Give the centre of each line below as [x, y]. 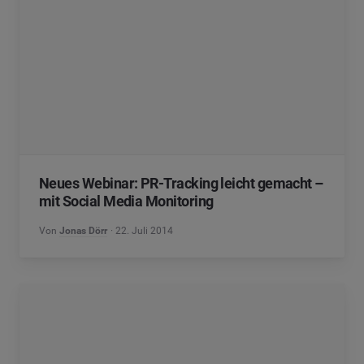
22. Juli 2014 [145, 231]
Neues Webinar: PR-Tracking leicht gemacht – [181, 183]
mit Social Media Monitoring [126, 201]
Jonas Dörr [83, 231]
